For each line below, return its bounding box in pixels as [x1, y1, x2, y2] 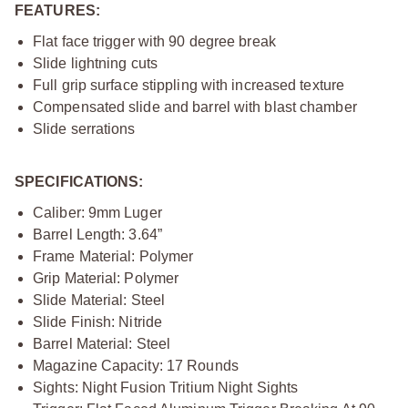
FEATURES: [15, 2, 100, 18]
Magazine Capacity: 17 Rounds [33, 357, 239, 373]
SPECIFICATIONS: [15, 173, 144, 189]
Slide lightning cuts [33, 55, 158, 71]
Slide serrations [33, 120, 136, 137]
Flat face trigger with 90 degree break [33, 33, 276, 49]
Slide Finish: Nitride [33, 313, 163, 330]
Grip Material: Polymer [33, 270, 179, 286]
